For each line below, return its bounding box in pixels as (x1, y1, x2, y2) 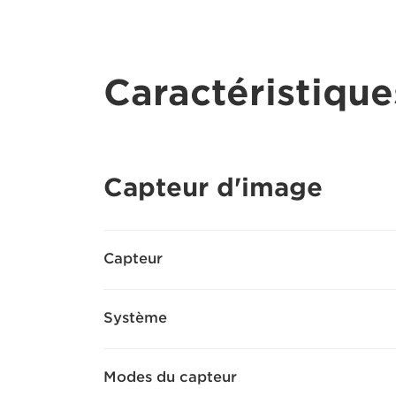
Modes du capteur (103, 369, 237, 386)
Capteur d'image (103, 172, 323, 203)
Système (103, 309, 167, 327)
